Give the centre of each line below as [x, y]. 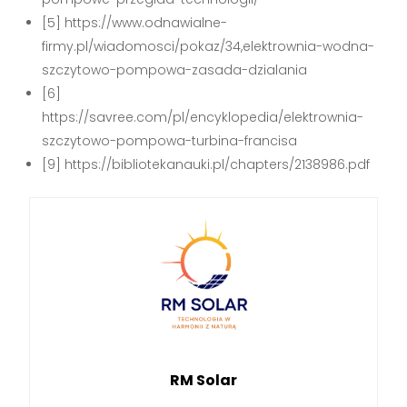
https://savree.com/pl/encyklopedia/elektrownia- [203, 118]
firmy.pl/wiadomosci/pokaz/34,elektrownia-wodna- [208, 47]
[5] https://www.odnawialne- [135, 23]
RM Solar [203, 380]
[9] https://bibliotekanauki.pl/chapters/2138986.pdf [206, 165]
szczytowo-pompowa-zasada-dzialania [175, 70]
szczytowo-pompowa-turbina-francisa [170, 141]
